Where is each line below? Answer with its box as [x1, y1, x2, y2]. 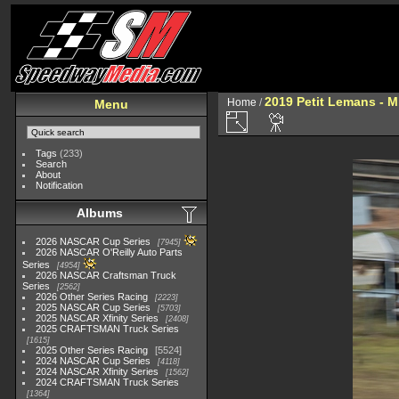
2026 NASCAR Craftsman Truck [36, 270, 177, 281]
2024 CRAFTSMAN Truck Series [36, 377, 180, 387]
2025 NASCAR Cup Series [36, 302, 151, 313]
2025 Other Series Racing [36, 345, 149, 355]
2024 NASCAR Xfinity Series [36, 366, 159, 377]
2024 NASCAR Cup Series [36, 355, 151, 366]
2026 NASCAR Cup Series [36, 236, 151, 247]
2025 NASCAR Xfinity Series [36, 313, 159, 323]
